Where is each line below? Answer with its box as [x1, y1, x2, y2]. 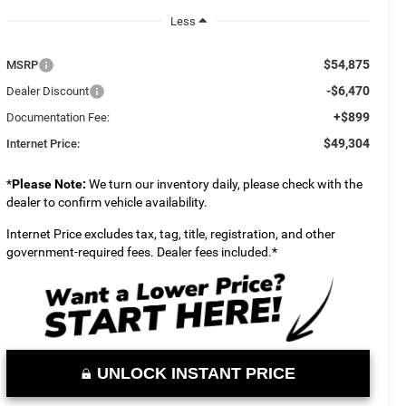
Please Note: [12, 176, 87, 191]
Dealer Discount [6, 83, 90, 98]
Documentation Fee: [6, 110, 111, 124]
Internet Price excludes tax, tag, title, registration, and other [6, 226, 336, 241]
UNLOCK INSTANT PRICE [96, 363, 295, 382]
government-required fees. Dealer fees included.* [6, 244, 278, 259]
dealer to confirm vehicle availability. [6, 194, 208, 209]
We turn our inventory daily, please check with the [86, 176, 363, 191]
